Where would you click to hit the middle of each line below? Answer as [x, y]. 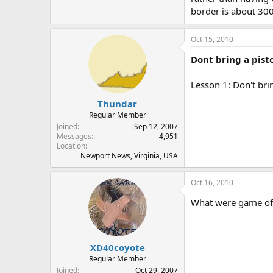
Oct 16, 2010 [212, 183]
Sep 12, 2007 [156, 126]
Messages [74, 136]
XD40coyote [117, 247]
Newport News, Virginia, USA [129, 156]
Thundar [117, 104]
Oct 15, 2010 [212, 39]
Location [71, 146]
